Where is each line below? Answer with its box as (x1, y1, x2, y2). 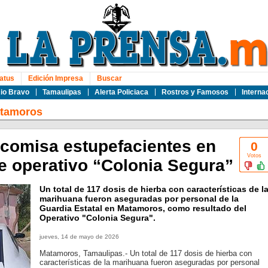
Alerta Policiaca (94, 88, 148, 96)
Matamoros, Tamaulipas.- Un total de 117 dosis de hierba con (39, 249, 252, 258)
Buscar (96, 74, 122, 83)
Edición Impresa (28, 74, 83, 83)
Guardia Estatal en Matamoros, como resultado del (39, 203, 246, 213)
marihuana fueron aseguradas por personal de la (39, 194, 239, 203)
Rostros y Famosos (161, 88, 229, 96)
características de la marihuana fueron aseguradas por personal (39, 258, 260, 267)
